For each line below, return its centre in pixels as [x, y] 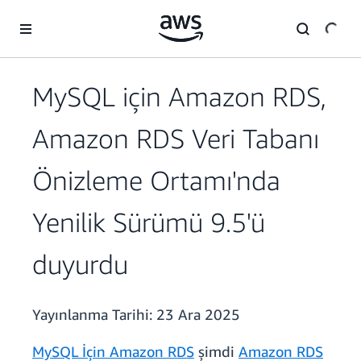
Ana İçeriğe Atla [47, 16]
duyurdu [80, 264]
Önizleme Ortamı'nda [156, 180]
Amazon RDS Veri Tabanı [176, 139]
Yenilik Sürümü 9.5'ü [149, 222]
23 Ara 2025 [198, 315]
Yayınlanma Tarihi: [94, 315]
